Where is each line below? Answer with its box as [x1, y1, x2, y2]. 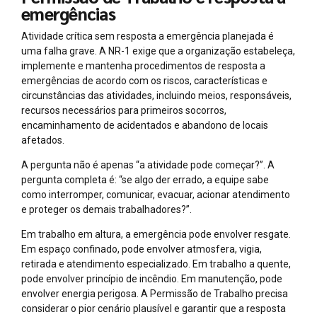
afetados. [21, 134, 64, 146]
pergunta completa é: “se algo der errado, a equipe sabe [21, 173, 269, 185]
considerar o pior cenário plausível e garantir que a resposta [21, 302, 286, 314]
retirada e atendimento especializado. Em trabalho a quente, [21, 258, 291, 270]
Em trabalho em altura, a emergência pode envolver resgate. [21, 228, 291, 240]
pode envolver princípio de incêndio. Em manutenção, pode [21, 272, 282, 284]
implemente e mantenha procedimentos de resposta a [21, 59, 265, 71]
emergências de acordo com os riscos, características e [21, 74, 267, 86]
